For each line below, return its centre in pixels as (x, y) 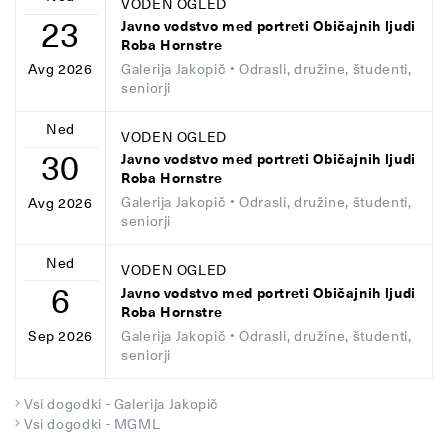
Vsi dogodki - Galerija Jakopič (121, 403)
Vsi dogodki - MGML (92, 423)
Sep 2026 (60, 336)
